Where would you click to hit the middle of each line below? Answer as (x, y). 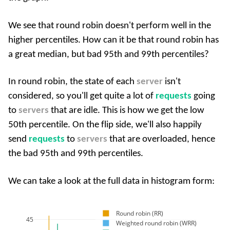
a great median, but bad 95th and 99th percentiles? (109, 54)
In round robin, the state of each (72, 82)
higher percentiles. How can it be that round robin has (113, 40)
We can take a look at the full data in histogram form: (111, 181)
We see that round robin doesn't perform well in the (110, 26)
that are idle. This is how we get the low (127, 111)
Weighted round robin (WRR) (157, 223)
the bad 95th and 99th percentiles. (76, 154)
